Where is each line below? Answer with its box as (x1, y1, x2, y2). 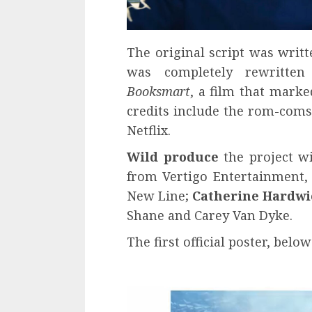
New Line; (127, 187, 193, 204)
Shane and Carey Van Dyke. (127, 206, 292, 224)
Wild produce (127, 148, 219, 165)
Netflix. (127, 121, 171, 139)
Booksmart (127, 82, 190, 100)
